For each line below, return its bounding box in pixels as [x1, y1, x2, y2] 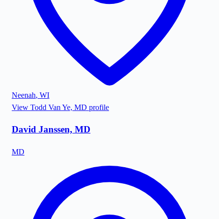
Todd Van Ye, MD [30, 103, 87, 111]
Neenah [12, 90, 36, 99]
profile [87, 103, 109, 111]
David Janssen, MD [12, 124, 90, 135]
